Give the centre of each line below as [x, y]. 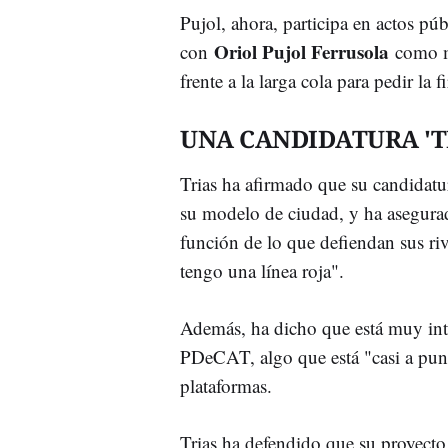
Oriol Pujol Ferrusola [301, 51]
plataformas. [226, 385]
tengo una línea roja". [262, 270]
